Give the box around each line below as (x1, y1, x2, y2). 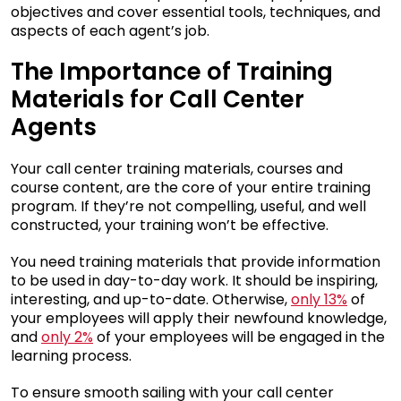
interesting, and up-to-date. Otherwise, (11, 289, 287, 311)
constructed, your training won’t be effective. (11, 215, 328, 236)
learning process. (11, 346, 132, 367)
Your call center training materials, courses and (11, 158, 343, 180)
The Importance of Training (11, 55, 333, 89)
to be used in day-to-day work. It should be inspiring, (11, 270, 378, 292)
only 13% (291, 289, 347, 311)
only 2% (41, 327, 93, 348)
